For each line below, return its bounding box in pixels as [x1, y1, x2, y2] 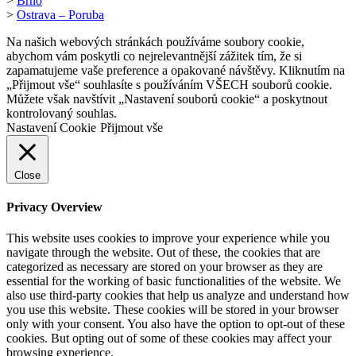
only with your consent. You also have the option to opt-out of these [6, 317, 345, 331]
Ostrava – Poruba [17, 7, 104, 21]
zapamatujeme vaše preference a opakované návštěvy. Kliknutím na [6, 63, 345, 77]
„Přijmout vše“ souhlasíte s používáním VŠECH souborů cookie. [6, 77, 332, 91]
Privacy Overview [6, 199, 103, 214]
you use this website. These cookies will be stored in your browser [6, 303, 339, 317]
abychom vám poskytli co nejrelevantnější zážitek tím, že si [6, 48, 302, 63]
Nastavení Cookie [6, 120, 96, 134]
